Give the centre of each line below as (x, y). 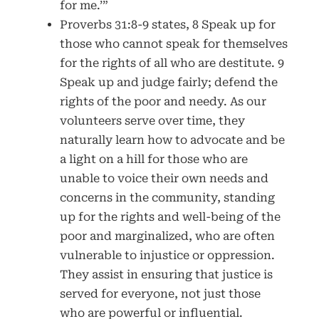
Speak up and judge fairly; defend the (168, 82)
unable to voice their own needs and (164, 178)
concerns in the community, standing (167, 197)
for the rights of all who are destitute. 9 (172, 63)
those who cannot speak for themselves (173, 43)
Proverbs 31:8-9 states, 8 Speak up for (167, 24)
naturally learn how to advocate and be (172, 140)
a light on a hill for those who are (153, 159)
